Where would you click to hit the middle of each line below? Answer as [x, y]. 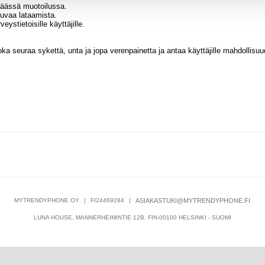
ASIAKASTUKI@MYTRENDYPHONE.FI [193, 200]
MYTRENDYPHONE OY [47, 200]
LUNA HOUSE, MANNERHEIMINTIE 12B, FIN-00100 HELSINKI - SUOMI [132, 217]
